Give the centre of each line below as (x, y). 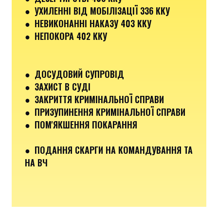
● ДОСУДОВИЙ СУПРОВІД (74, 74)
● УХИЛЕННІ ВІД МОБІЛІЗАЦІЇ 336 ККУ (97, 10)
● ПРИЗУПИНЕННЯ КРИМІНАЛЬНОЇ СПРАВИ (105, 112)
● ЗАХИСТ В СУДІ (58, 86)
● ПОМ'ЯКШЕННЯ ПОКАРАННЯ (81, 124)
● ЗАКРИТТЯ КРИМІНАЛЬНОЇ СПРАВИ (94, 99)
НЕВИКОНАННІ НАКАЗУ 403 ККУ (93, 23)
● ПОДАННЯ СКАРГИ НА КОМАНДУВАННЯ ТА (109, 150)
